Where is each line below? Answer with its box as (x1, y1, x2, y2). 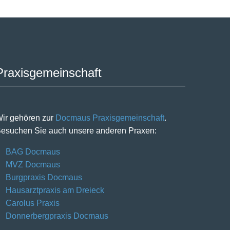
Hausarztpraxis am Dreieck (6, 185, 104, 195)
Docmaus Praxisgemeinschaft (55, 113, 164, 122)
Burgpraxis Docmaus (6, 172, 82, 182)
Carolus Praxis (6, 198, 60, 207)
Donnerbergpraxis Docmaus (6, 211, 108, 220)
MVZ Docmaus (6, 160, 60, 169)
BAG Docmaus (6, 147, 60, 156)
